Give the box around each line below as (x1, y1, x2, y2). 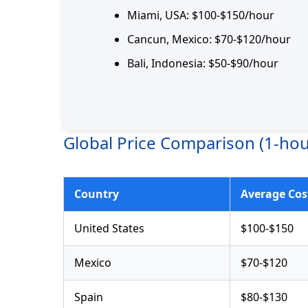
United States (74, 221, 144, 236)
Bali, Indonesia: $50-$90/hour (127, 56, 278, 71)
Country (74, 186, 119, 202)
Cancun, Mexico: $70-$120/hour (127, 32, 291, 47)
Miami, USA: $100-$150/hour (127, 8, 274, 23)
